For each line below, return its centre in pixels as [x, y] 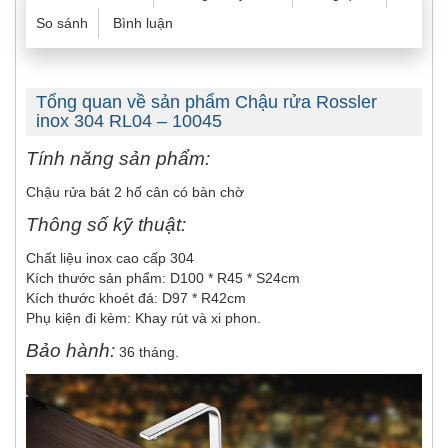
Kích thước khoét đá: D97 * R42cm [136, 298]
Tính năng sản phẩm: [118, 159]
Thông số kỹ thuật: [106, 225]
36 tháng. [149, 352]
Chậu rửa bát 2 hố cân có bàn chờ [135, 192]
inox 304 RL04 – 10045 [129, 121]
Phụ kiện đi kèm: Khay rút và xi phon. [143, 318]
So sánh [62, 23]
